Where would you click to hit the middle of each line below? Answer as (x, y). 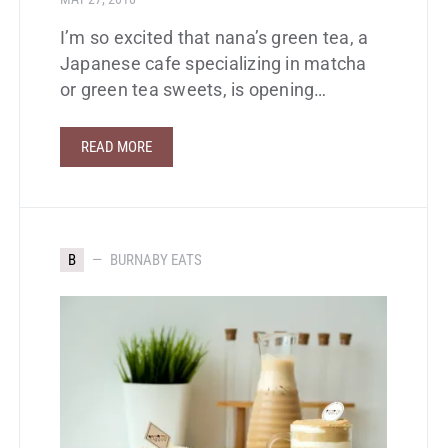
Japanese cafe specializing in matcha (213, 64)
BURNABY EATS (156, 260)
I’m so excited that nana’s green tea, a (214, 38)
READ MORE (116, 147)
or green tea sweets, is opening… (193, 90)
